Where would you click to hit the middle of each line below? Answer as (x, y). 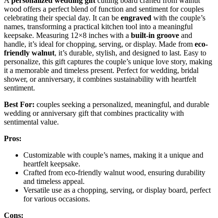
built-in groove (155, 35)
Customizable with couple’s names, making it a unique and (113, 155)
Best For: (19, 104)
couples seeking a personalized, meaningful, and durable (122, 104)
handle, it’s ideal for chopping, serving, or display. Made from (99, 44)
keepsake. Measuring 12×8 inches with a (67, 35)
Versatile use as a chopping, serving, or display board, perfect (117, 190)
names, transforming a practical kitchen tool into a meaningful (98, 26)
